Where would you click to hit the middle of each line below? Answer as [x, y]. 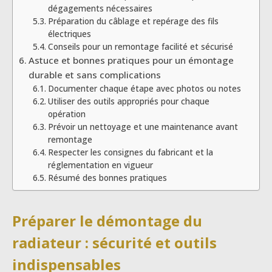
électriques [69, 33]
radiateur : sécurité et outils [114, 243]
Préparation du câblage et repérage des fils [133, 21]
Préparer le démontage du [107, 221]
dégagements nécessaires [100, 8]
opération [66, 114]
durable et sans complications [95, 74]
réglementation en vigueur [100, 165]
